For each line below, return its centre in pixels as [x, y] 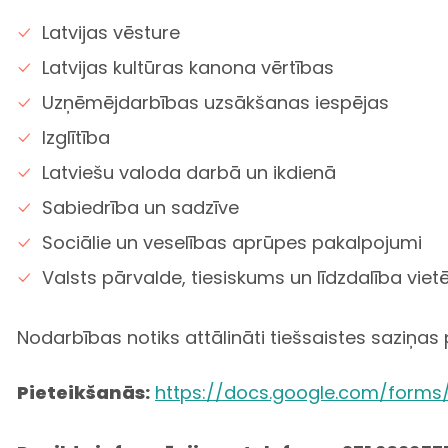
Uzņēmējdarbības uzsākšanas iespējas [215, 102]
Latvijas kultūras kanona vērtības [188, 67]
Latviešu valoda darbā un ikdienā [189, 172]
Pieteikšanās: [83, 392]
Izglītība [76, 137]
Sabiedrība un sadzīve [140, 207]
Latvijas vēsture [111, 32]
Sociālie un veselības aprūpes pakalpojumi [232, 242]
